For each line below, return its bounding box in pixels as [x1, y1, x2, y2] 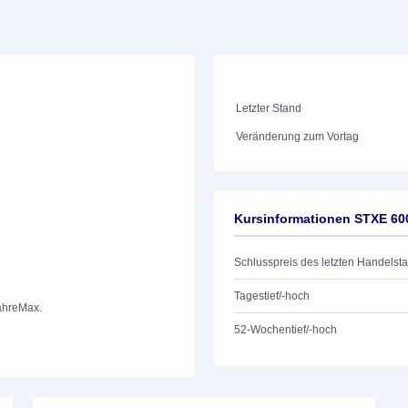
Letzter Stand [236, 102, 302, 115]
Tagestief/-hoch [234, 290, 310, 302]
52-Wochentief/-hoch [234, 323, 337, 336]
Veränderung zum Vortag [236, 130, 360, 143]
